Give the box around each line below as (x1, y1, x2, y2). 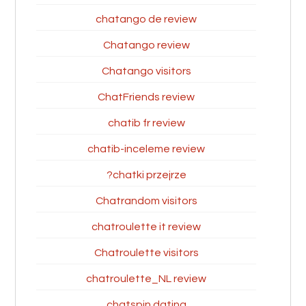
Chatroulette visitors (94, 247, 199, 258)
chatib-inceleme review (87, 143, 205, 154)
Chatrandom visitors (95, 195, 197, 206)
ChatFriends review (98, 92, 195, 102)
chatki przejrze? (112, 169, 186, 180)
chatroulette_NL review (86, 273, 206, 284)
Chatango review (102, 40, 190, 51)
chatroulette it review (92, 221, 201, 232)
